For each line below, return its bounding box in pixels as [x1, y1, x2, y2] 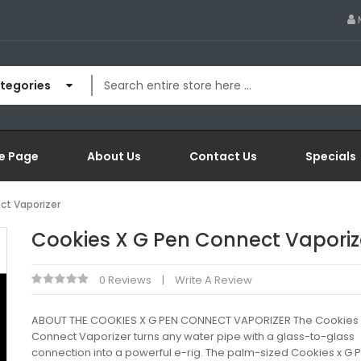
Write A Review [175, 272, 252, 288]
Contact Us [189, 148, 257, 164]
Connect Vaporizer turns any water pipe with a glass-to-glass [31, 329, 355, 344]
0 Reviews [99, 272, 151, 288]
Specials [305, 148, 356, 164]
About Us [87, 148, 141, 164]
